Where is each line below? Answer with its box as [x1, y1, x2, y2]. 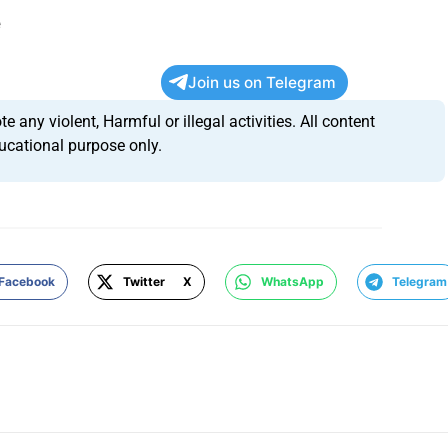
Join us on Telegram [188, 72, 337, 92]
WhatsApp [260, 274, 324, 290]
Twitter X [123, 274, 193, 290]
